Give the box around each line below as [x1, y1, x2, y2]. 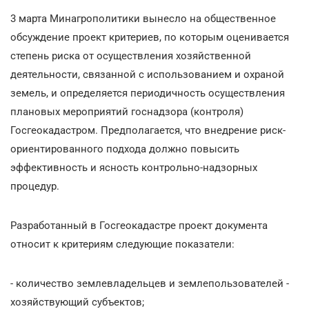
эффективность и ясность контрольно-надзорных [10, 161, 257, 174]
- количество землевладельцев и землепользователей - [10, 277, 289, 290]
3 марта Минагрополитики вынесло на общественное [10, 12, 276, 25]
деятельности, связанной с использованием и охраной [10, 68, 284, 81]
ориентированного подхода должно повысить [10, 142, 239, 155]
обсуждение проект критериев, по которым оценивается [10, 30, 289, 43]
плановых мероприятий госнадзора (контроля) [10, 105, 243, 118]
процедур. [10, 179, 59, 192]
